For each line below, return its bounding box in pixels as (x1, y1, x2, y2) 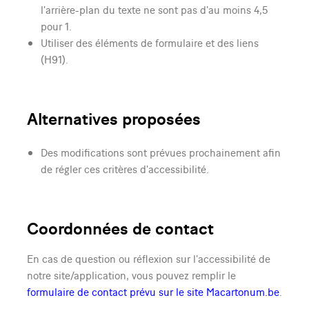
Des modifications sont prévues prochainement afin (40, 145, 281, 159)
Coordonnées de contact (26, 216, 214, 239)
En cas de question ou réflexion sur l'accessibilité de (26, 251, 270, 266)
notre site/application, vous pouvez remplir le (26, 268, 236, 282)
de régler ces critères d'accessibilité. (40, 161, 209, 176)
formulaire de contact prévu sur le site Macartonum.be (26, 284, 279, 299)
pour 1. (40, 19, 72, 33)
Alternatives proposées (26, 106, 201, 130)
